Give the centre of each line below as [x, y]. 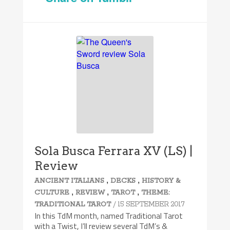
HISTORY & [161, 181]
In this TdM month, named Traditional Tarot [109, 215]
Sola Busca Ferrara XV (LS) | [114, 151]
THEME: [156, 193]
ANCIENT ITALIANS [70, 181]
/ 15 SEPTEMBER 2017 [149, 204]
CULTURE [52, 193]
